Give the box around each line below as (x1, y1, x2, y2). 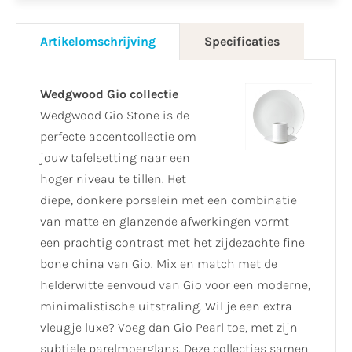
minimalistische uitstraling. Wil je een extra (40, 299, 292, 314)
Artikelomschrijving (40, 34, 156, 49)
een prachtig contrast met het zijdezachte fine (40, 235, 305, 251)
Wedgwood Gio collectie (40, 86, 178, 102)
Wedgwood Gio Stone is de (40, 108, 189, 123)
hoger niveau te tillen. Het (40, 171, 186, 187)
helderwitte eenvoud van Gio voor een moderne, (40, 277, 310, 293)
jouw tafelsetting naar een (40, 150, 190, 166)
